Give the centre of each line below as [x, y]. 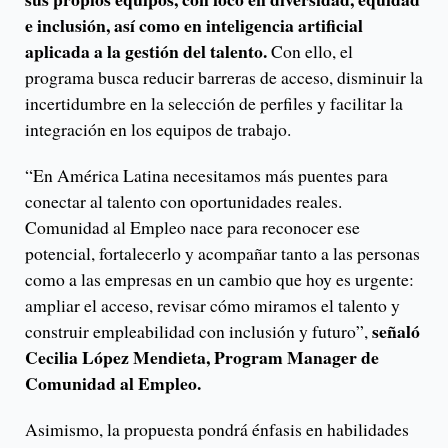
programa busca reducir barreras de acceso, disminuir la [224, 77]
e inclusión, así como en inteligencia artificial [194, 25]
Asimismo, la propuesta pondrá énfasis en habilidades [217, 429]
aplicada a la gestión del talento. [146, 51]
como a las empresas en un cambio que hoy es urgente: [219, 279]
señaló [396, 331]
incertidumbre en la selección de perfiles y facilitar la [214, 103]
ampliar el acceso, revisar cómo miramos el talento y [212, 305]
